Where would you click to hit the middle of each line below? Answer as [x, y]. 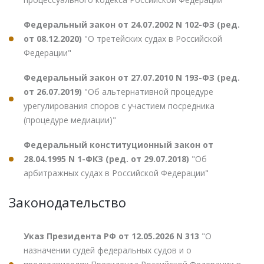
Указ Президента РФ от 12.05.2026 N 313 [113, 236]
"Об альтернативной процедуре [149, 91]
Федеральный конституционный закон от [118, 144]
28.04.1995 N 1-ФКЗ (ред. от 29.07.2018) [108, 159]
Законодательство [67, 202]
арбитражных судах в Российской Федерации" [116, 173]
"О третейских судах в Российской [153, 38]
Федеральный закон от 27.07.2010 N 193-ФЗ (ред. [132, 77]
